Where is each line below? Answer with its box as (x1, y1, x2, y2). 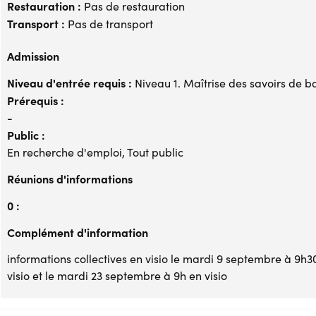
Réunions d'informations (7, 170, 133, 186)
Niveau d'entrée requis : (7, 74, 132, 90)
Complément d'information (7, 224, 148, 240)
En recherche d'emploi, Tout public (7, 144, 183, 159)
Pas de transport (65, 16, 153, 31)
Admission (7, 47, 59, 63)
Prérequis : (7, 92, 64, 108)
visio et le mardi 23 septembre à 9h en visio (7, 267, 227, 283)
